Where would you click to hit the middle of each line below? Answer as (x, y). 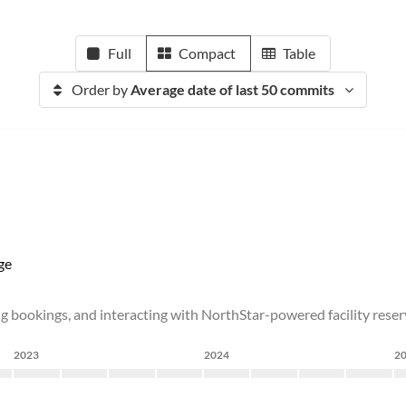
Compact (207, 53)
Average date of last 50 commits (232, 89)
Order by (101, 89)
